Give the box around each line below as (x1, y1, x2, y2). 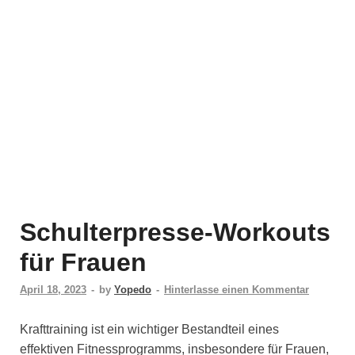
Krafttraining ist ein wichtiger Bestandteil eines (20, 322, 279, 336)
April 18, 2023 (20, 283, 86, 296)
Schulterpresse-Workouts (20, 217, 330, 246)
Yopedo (114, 283, 151, 296)
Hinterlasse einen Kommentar (164, 283, 309, 296)
